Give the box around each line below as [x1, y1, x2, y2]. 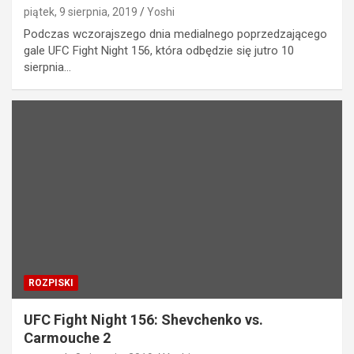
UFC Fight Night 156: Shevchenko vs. [24, 311, 263, 328]
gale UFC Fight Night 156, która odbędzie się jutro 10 [24, 43, 294, 58]
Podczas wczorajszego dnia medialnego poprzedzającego [24, 27, 327, 42]
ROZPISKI [28, 277, 73, 288]
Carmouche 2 [24, 329, 111, 346]
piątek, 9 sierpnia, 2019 [24, 6, 137, 19]
